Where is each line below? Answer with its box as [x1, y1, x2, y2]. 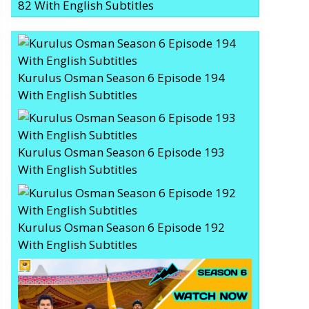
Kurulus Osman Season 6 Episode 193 [18, 144, 225, 160]
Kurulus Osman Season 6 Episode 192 [18, 219, 225, 235]
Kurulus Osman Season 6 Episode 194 [18, 69, 225, 86]
